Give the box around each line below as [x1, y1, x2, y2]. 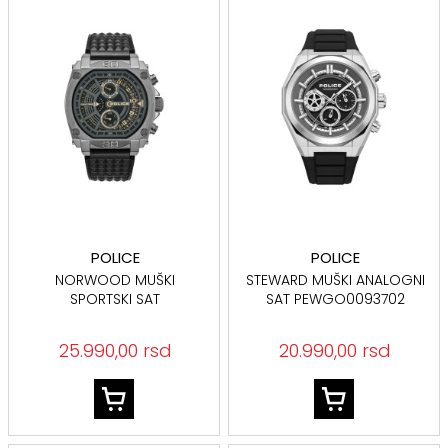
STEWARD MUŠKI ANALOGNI [245, 270, 425, 290]
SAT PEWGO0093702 [265, 289, 405, 309]
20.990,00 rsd [279, 338, 392, 363]
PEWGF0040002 [60, 308, 170, 328]
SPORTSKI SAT [70, 289, 161, 309]
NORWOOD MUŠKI [55, 270, 176, 290]
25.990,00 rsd [58, 338, 172, 363]
